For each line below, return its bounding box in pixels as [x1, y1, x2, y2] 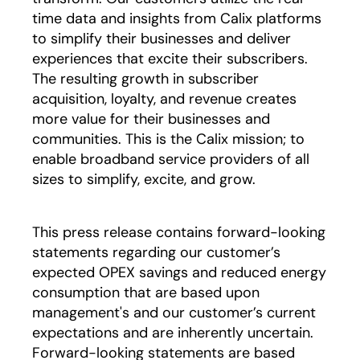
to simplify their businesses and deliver [32, 29, 291, 48]
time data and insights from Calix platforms [32, 9, 321, 28]
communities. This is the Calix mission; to [32, 129, 305, 149]
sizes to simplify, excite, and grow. [32, 170, 256, 189]
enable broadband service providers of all [32, 149, 309, 169]
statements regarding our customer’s [32, 243, 280, 262]
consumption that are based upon [32, 283, 260, 302]
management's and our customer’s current [32, 303, 316, 322]
